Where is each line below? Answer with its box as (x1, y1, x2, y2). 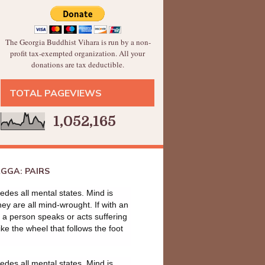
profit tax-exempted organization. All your (10, 48, 145, 59)
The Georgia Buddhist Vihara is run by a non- (5, 37, 151, 47)
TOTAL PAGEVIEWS (9, 87, 102, 99)
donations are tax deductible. (31, 59, 124, 70)
